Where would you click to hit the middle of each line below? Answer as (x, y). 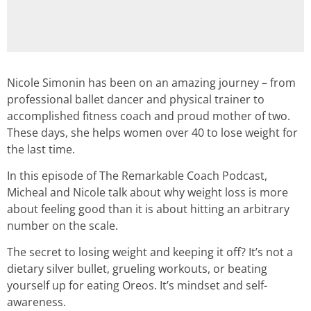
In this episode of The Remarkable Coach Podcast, (137, 175)
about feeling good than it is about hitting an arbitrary (148, 209)
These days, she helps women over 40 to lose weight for (152, 132)
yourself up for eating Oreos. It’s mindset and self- (137, 286)
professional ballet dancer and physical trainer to (136, 99)
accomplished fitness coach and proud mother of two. (149, 116)
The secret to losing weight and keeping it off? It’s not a (150, 252)
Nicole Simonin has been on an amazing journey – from (151, 82)
